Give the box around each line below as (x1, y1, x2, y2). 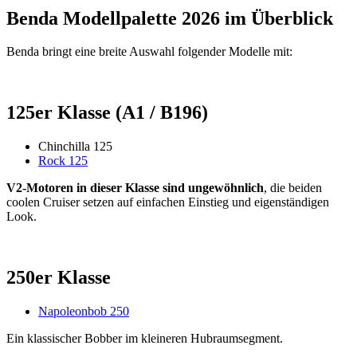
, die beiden (264, 181, 322, 195)
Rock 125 (38, 154, 88, 168)
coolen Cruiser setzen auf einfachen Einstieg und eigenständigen (6, 195, 329, 210)
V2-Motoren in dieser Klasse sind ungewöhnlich (6, 181, 264, 195)
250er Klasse (6, 267, 111, 288)
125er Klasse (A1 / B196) (6, 102, 208, 124)
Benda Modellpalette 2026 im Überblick (6, 7, 333, 29)
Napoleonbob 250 (38, 304, 129, 319)
